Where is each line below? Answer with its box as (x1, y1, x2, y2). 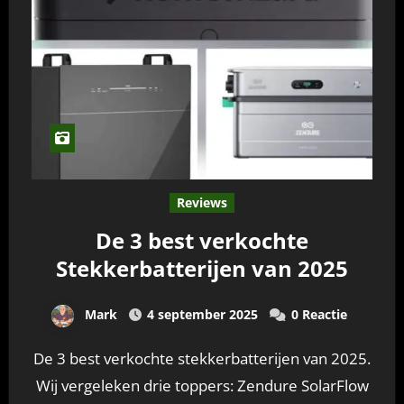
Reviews (177, 194, 227, 211)
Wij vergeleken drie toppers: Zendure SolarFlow (35, 375, 369, 396)
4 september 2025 (146, 306, 258, 323)
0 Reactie (290, 306, 347, 323)
